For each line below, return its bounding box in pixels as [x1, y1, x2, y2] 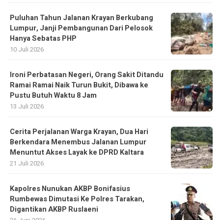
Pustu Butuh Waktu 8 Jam [10, 90, 97, 101]
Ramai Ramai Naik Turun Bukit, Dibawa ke [10, 80, 148, 90]
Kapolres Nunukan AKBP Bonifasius [10, 183, 130, 194]
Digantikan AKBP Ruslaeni [10, 204, 98, 215]
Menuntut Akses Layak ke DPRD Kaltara [10, 147, 144, 158]
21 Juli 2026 [10, 158, 44, 168]
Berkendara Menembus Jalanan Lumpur [10, 137, 146, 147]
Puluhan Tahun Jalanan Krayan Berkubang [10, 12, 153, 23]
